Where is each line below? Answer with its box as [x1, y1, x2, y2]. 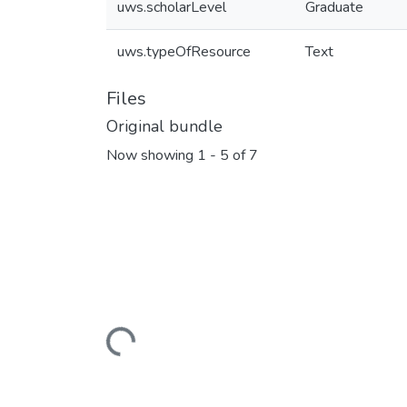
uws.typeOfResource [117, 42, 251, 62]
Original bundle [106, 115, 223, 137]
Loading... [105, 326, 164, 380]
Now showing [106, 145, 197, 166]
